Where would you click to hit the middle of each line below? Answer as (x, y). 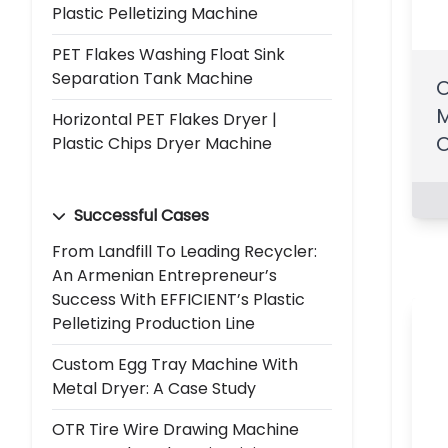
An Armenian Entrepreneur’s (164, 275)
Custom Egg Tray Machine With (175, 364)
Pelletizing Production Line (153, 323)
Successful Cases (139, 215)
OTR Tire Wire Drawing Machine (175, 429)
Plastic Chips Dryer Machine (162, 143)
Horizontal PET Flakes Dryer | (164, 119)
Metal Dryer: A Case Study (154, 388)
